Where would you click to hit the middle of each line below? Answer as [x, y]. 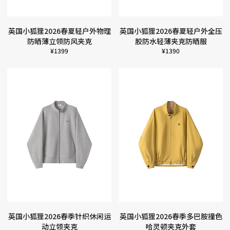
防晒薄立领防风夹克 [59, 41]
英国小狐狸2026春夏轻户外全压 [171, 31]
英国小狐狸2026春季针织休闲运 [59, 216]
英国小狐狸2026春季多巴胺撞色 [171, 216]
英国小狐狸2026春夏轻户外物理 [59, 31]
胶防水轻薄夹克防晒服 [171, 41]
